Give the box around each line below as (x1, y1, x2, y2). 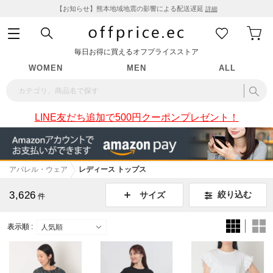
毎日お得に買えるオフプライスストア (74, 48, 199, 56)
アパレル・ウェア (9, 166, 68, 174)
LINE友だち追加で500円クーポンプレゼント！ (34, 112, 239, 122)
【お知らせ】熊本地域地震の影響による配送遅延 (55, 5, 205, 12)
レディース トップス (79, 166, 146, 174)
